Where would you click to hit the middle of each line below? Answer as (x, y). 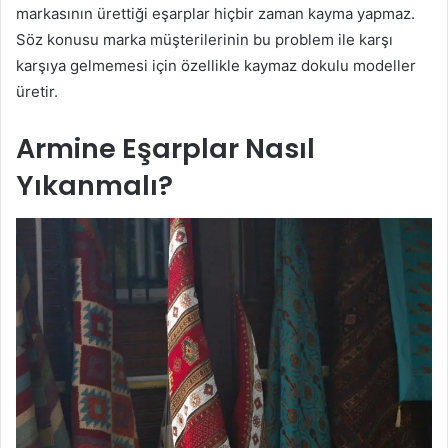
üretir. (37, 92)
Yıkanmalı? (94, 186)
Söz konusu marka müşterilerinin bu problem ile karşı (204, 40)
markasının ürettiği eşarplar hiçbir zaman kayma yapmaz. (215, 14)
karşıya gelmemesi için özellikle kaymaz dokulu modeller (216, 66)
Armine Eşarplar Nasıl (165, 149)
